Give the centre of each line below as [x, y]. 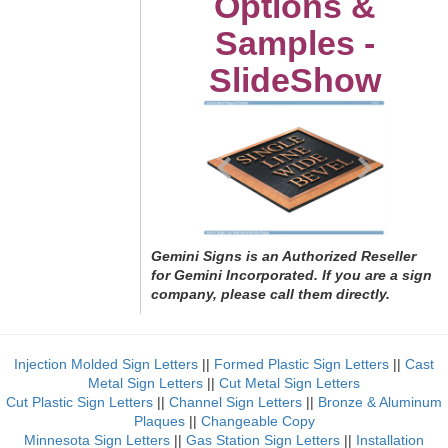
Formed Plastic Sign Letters [301, 364]
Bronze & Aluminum [380, 402]
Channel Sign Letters [235, 402]
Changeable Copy [257, 421]
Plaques [159, 421]
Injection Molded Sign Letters [106, 364]
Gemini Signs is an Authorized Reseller [283, 256]
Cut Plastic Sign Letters [81, 402]
